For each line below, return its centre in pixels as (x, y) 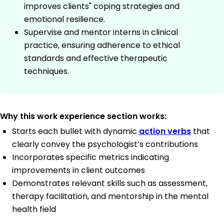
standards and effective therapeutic (96, 58)
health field (34, 209)
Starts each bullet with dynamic (75, 131)
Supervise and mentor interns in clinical (101, 32)
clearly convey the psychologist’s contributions (105, 144)
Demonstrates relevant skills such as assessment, (110, 183)
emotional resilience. (64, 19)
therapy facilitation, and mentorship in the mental (110, 196)
